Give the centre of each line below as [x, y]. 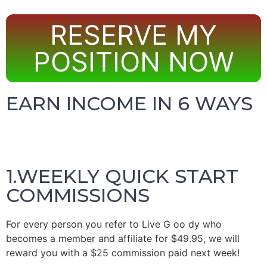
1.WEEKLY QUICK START [122, 176]
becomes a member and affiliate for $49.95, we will [123, 238]
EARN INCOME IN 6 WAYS [129, 103]
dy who [204, 224]
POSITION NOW [133, 62]
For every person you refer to [74, 224]
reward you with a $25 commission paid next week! [123, 253]
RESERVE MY [133, 35]
